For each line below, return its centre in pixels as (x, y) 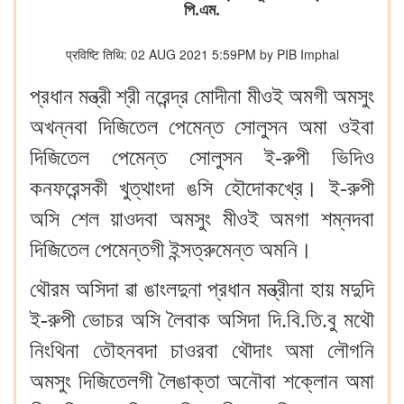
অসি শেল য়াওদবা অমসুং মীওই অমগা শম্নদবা (202, 219)
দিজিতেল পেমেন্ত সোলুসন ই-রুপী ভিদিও (202, 158)
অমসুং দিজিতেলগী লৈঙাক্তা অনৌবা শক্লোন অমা (202, 381)
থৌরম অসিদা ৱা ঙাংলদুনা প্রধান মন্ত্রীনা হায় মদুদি (202, 289)
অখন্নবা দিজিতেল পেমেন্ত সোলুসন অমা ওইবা (202, 127)
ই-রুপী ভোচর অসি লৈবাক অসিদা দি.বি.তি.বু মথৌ (202, 320)
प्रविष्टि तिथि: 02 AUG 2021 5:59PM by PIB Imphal (202, 54)
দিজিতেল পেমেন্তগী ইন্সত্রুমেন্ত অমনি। (179, 250)
